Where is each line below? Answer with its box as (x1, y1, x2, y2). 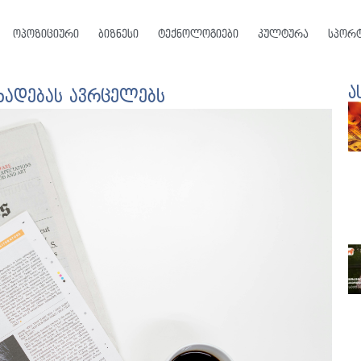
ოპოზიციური (12, 28, 79, 40)
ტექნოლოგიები (157, 28, 239, 40)
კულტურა (257, 28, 309, 40)
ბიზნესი (98, 28, 139, 40)
